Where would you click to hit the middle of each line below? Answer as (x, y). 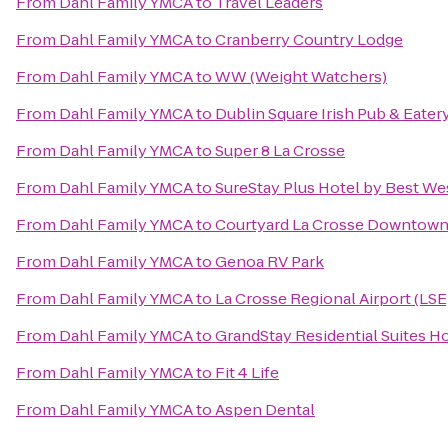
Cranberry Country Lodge (309, 39)
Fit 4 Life (247, 372)
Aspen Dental (265, 409)
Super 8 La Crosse (280, 150)
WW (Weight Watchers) (301, 76)
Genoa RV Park (269, 261)
